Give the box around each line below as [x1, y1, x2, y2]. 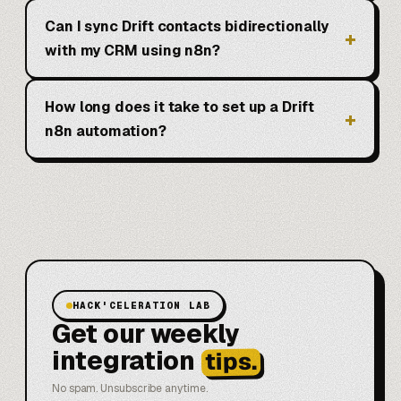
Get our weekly [52, 318, 241, 351]
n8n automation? [45, 122, 166, 141]
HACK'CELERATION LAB [73, 299, 210, 312]
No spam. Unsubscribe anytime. [52, 380, 208, 396]
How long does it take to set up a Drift [45, 98, 314, 117]
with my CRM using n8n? [45, 41, 221, 61]
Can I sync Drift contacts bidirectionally [45, 17, 328, 37]
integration [52, 345, 195, 378]
